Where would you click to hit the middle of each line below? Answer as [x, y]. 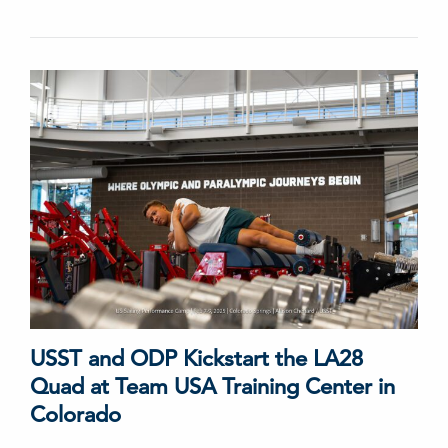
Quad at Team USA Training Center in [212, 386]
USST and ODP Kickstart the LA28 [196, 358]
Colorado [75, 414]
